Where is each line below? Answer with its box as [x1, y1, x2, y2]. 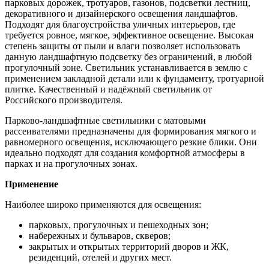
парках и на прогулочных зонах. [5, 158, 138, 169]
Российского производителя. [5, 94, 122, 105]
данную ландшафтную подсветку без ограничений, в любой [5, 51, 252, 62]
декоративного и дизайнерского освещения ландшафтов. [5, 8, 238, 19]
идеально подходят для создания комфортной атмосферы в [5, 147, 245, 158]
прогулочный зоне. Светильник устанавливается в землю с [5, 62, 247, 73]
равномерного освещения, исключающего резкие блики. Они [5, 136, 257, 147]
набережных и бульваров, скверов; [29, 230, 171, 241]
